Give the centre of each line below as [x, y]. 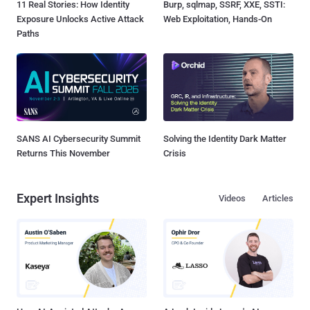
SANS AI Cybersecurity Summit [79, 138]
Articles [278, 198]
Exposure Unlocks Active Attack [80, 19]
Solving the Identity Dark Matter [225, 138]
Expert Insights [58, 198]
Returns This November [63, 153]
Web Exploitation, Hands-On [218, 19]
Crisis [175, 153]
